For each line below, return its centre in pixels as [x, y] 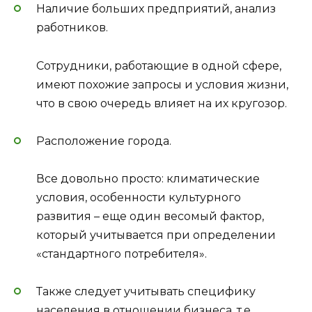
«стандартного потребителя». [122, 253]
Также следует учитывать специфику [146, 292]
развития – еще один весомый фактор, [150, 216]
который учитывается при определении [156, 235]
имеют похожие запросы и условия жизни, [162, 84]
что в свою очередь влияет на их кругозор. [162, 103]
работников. [72, 28]
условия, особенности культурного [139, 197]
